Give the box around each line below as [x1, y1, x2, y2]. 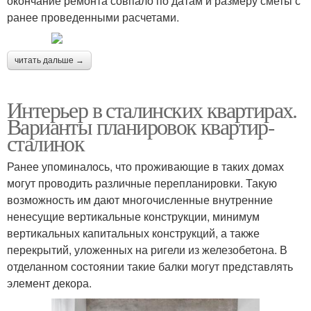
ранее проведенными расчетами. [7, 8, 179, 25]
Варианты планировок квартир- [7, 110, 275, 141]
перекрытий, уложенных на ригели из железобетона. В [7, 241, 287, 258]
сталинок [7, 127, 85, 158]
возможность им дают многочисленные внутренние [7, 191, 273, 208]
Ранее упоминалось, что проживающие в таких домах [7, 158, 284, 174]
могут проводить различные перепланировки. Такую [7, 174, 277, 191]
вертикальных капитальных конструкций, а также [7, 224, 260, 241]
